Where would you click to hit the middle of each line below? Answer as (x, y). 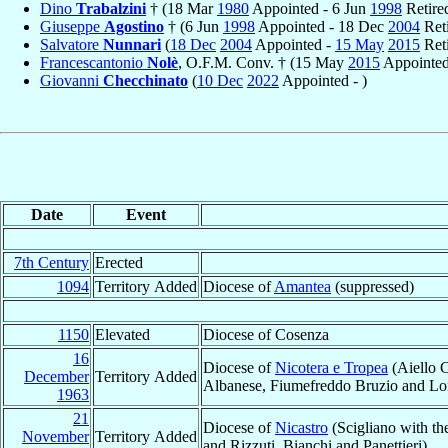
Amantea (302, 286)
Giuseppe (72, 26)
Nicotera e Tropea (331, 367)
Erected (119, 262)
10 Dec (220, 80)
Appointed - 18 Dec (321, 26)
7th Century (51, 262)
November (55, 436)
